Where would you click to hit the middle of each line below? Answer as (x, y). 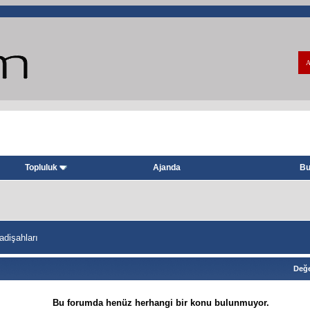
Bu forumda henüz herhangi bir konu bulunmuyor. (161, 302)
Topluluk (41, 167)
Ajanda (167, 167)
